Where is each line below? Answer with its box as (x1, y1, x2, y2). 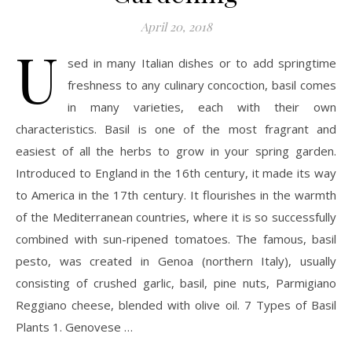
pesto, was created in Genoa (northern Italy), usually (16, 253, 336, 269)
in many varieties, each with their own (68, 99, 336, 115)
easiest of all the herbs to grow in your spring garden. (16, 143, 336, 159)
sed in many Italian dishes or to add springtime (68, 55, 336, 71)
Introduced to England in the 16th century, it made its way (16, 165, 336, 181)
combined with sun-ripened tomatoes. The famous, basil (16, 231, 336, 247)
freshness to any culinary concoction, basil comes (68, 77, 336, 93)
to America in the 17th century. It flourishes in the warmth (16, 187, 336, 203)
